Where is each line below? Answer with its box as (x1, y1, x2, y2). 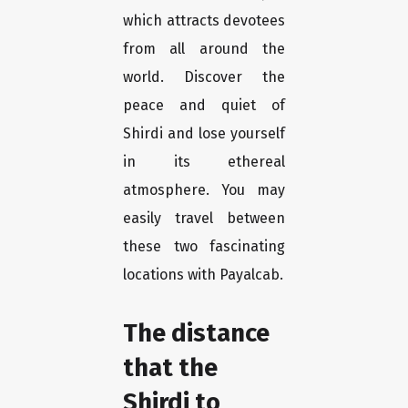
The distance (123, 318, 270, 349)
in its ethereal (123, 153, 285, 171)
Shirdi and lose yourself (123, 125, 285, 143)
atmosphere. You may (123, 181, 285, 199)
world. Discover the (123, 68, 285, 87)
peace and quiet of (123, 97, 285, 115)
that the (123, 352, 218, 383)
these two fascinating (123, 238, 285, 256)
